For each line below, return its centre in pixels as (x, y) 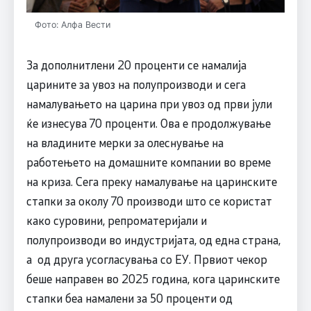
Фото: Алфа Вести (72, 24)
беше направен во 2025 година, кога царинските (153, 278)
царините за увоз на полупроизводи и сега (136, 84)
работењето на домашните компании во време (148, 161)
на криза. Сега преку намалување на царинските (151, 181)
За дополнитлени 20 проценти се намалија (136, 64)
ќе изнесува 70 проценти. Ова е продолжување (148, 123)
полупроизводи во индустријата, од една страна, (153, 239)
